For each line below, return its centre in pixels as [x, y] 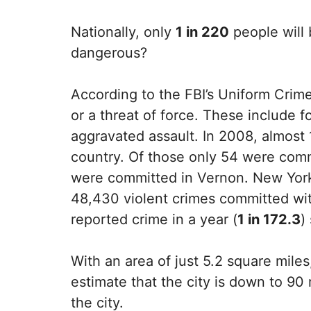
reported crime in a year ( [154, 219]
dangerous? [109, 52]
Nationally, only [123, 32]
